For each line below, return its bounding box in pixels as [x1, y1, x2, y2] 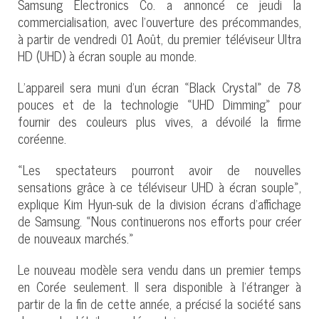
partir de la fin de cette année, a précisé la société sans [18, 292, 301, 314]
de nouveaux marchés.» [18, 226, 134, 249]
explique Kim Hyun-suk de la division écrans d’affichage [18, 192, 301, 214]
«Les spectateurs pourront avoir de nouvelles [18, 158, 301, 180]
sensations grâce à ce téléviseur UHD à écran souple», [18, 175, 301, 197]
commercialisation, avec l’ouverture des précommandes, [18, 10, 301, 32]
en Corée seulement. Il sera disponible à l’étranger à [18, 275, 301, 297]
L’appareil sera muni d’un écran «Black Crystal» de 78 [18, 75, 301, 98]
